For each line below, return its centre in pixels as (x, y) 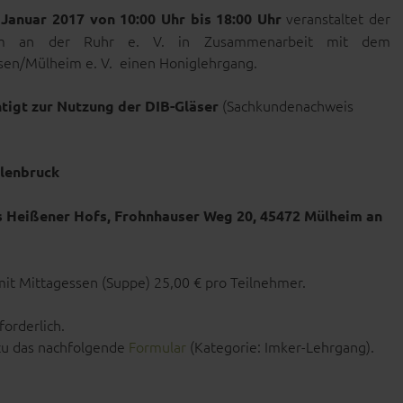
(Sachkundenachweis (286, 105)
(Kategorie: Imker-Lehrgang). (280, 346)
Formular (157, 346)
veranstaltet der (336, 18)
